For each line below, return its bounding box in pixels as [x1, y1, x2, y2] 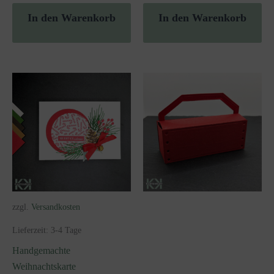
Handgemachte [12, 245, 70, 256]
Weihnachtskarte [12, 261, 76, 272]
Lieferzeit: [12, 224, 51, 235]
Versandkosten [31, 202, 80, 212]
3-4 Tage [51, 224, 81, 235]
